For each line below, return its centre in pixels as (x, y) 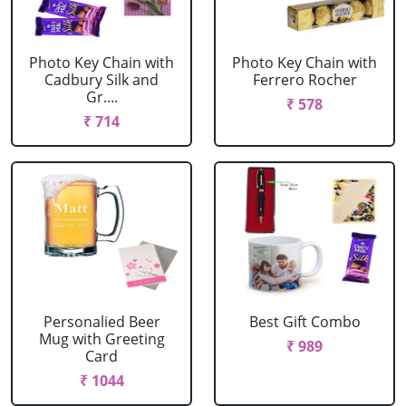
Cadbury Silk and (101, 80)
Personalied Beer (101, 322)
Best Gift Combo (304, 322)
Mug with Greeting (101, 339)
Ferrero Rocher (304, 80)
